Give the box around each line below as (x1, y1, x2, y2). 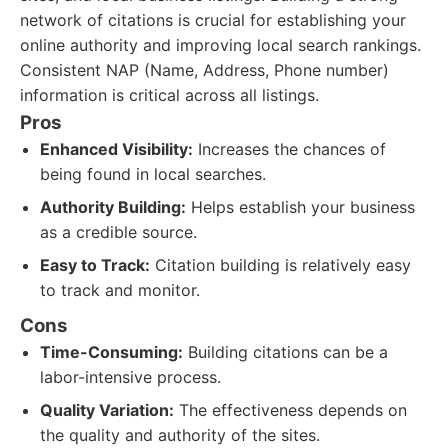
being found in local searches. (40, 164, 266, 184)
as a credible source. (40, 222, 197, 242)
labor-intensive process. (40, 367, 221, 387)
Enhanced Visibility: (40, 139, 193, 159)
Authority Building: (40, 197, 186, 217)
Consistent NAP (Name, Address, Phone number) (20, 60, 389, 80)
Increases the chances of (193, 139, 386, 159)
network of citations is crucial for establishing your (20, 10, 406, 30)
